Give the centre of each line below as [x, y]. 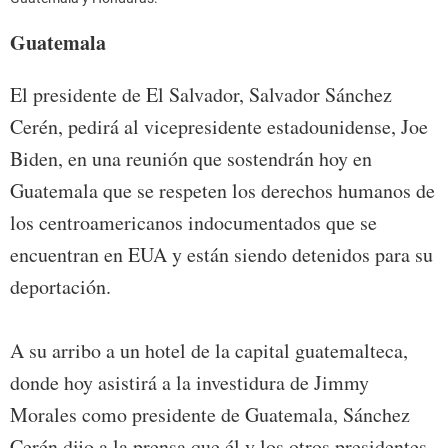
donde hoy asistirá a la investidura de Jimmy [189, 383]
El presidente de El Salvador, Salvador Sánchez [201, 95]
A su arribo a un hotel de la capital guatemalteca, [209, 351]
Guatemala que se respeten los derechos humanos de [222, 191]
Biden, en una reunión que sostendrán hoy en [191, 159]
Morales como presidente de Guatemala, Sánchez [210, 415]
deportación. [60, 287]
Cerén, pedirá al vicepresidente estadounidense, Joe [219, 127]
